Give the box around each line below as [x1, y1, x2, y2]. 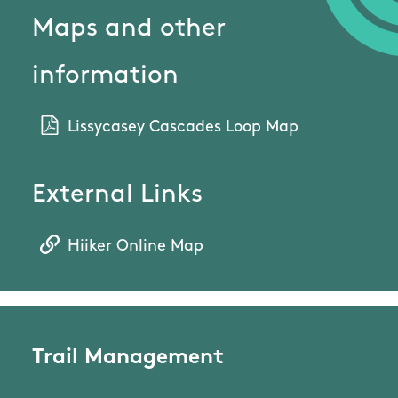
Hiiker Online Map [67, 238, 203, 256]
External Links [32, 182, 203, 209]
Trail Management [32, 347, 224, 370]
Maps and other [32, 16, 226, 43]
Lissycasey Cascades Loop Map [67, 119, 298, 137]
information [32, 63, 179, 90]
